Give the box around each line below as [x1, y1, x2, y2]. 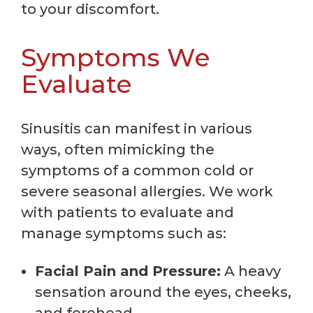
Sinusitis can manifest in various [21, 119, 252, 137]
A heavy [221, 262, 281, 279]
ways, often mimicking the [21, 140, 214, 158]
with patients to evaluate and [21, 203, 234, 221]
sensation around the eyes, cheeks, [35, 283, 291, 300]
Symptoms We [21, 41, 210, 73]
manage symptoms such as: [21, 224, 226, 242]
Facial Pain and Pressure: [35, 262, 221, 279]
